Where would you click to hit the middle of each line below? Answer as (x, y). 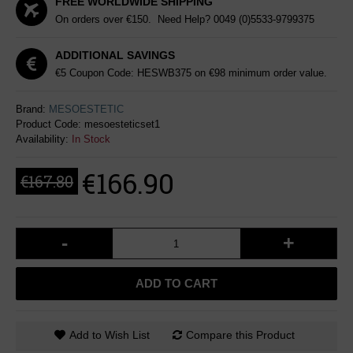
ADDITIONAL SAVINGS (115, 55)
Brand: (32, 109)
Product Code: (50, 124)
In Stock (91, 139)
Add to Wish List (110, 335)
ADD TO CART (176, 283)
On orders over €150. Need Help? (134, 19)
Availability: (44, 139)
